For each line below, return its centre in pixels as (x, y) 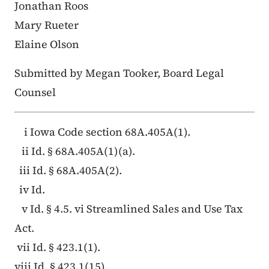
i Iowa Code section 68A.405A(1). (102, 132)
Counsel (35, 92)
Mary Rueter (47, 25)
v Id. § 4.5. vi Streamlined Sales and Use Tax (128, 209)
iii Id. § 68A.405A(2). (68, 171)
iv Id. (30, 190)
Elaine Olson (47, 44)
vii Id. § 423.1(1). (57, 247)
